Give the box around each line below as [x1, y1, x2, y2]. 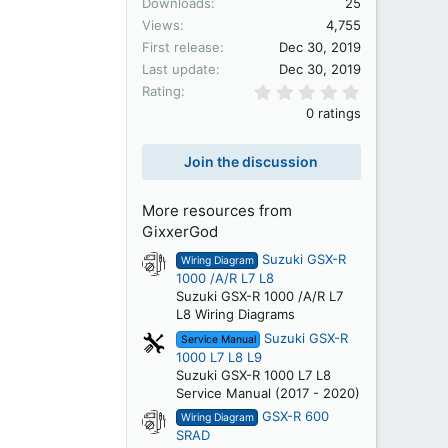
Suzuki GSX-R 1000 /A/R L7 [176, 288, 343, 305]
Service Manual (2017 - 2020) [176, 384, 360, 401]
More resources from [142, 201, 292, 221]
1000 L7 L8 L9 [176, 348, 262, 365]
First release [142, 39, 220, 56]
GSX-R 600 [262, 408, 330, 425]
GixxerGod [142, 222, 218, 242]
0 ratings [306, 105, 361, 122]
